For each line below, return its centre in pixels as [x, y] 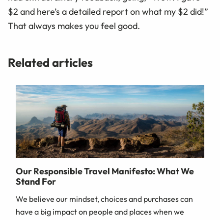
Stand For [36, 182]
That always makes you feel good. [74, 26]
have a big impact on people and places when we [100, 212]
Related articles [50, 63]
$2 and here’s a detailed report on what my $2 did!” [108, 12]
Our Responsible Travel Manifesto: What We [105, 171]
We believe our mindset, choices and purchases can [104, 199]
